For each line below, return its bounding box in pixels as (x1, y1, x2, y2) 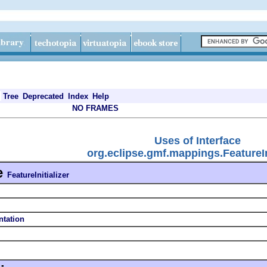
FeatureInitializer (7, 170, 69, 179)
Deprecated (23, 92, 64, 101)
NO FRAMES (72, 104, 119, 113)
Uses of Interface (154, 134, 241, 147)
